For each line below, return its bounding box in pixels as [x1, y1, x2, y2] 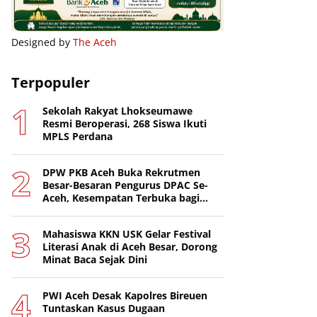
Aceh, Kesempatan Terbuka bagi [42, 191, 200, 204]
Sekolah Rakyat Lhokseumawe [42, 104, 192, 117]
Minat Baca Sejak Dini [42, 253, 147, 266]
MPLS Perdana [42, 129, 113, 143]
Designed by [11, 35, 73, 49]
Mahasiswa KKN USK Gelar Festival [42, 227, 211, 241]
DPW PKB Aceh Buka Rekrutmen [42, 166, 200, 179]
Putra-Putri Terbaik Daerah [42, 204, 174, 217]
